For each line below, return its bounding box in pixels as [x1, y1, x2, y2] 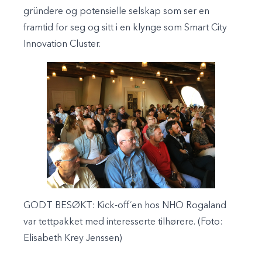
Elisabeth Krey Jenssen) [23, 233, 122, 243]
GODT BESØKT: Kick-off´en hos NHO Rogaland [23, 201, 226, 211]
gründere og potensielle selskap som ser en [23, 6, 209, 16]
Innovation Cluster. [23, 39, 101, 49]
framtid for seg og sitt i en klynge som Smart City [23, 23, 227, 33]
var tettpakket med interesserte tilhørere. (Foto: [23, 217, 223, 227]
